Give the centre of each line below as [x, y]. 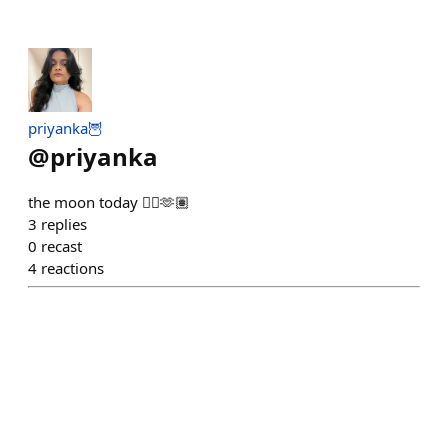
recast [61, 245]
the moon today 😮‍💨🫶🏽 [109, 201]
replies [64, 223]
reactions [72, 267]
